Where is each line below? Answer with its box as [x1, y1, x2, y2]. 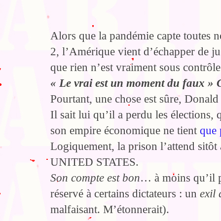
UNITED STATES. [50, 155, 139, 168]
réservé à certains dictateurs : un [50, 187, 200, 200]
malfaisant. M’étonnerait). [50, 203, 169, 216]
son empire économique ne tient [50, 124, 200, 137]
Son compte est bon [50, 171, 140, 184]
